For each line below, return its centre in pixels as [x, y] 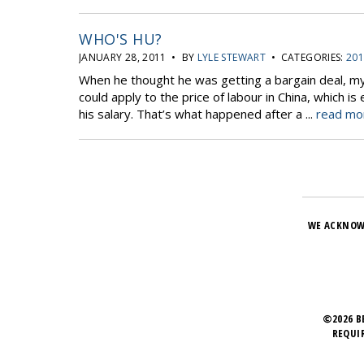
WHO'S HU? [121, 39]
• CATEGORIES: [306, 57]
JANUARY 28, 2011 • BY [138, 57]
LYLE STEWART [231, 57]
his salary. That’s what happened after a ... [197, 114]
